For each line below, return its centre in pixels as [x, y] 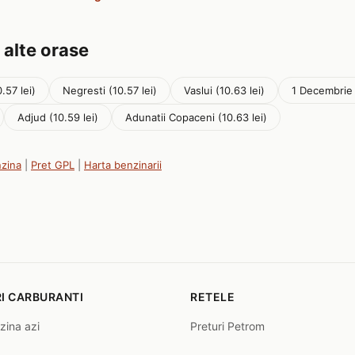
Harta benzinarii [123, 165]
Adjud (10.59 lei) [58, 117]
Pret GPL [53, 165]
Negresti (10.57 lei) [110, 90]
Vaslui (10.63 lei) [224, 90]
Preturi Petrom [227, 326]
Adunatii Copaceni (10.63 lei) [196, 117]
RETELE [212, 297]
